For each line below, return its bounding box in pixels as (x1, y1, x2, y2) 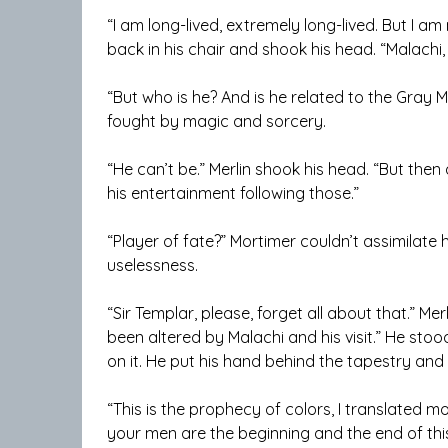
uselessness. (107, 255, 198, 276)
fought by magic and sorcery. (107, 111, 326, 132)
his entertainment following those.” (107, 183, 359, 204)
